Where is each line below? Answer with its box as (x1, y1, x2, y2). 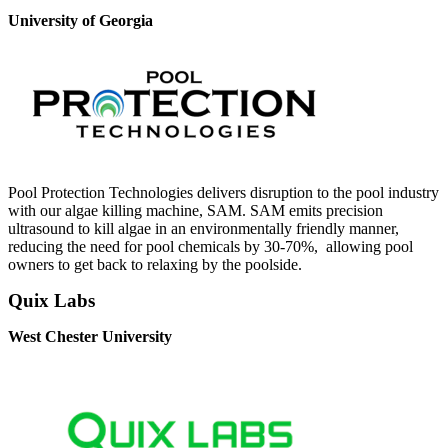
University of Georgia (8, 12, 153, 30)
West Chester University (8, 328, 172, 346)
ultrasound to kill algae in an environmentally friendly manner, (8, 220, 399, 238)
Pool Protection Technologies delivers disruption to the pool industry (8, 184, 439, 202)
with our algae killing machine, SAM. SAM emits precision (8, 202, 383, 220)
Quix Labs (8, 290, 95, 312)
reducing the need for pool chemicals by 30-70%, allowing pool (8, 238, 413, 256)
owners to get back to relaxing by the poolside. (8, 256, 302, 274)
